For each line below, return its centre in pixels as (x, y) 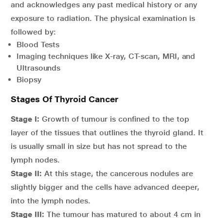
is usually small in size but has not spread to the (99, 146)
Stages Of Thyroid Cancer (64, 99)
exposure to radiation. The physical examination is (103, 18)
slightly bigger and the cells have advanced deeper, (105, 187)
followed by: (33, 32)
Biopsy (29, 80)
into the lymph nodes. (51, 201)
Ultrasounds (39, 68)
